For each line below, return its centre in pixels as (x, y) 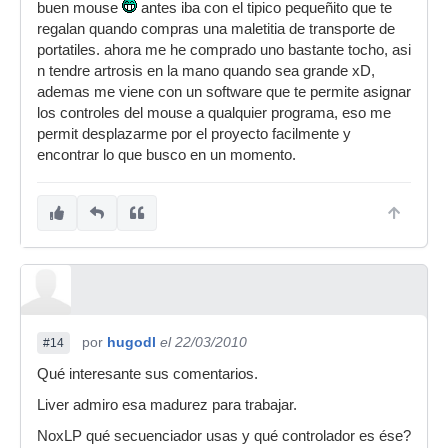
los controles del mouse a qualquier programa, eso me (214, 113)
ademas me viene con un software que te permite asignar (224, 92)
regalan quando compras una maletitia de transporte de (216, 29)
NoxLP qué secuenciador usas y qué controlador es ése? (224, 436)
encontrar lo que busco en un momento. (166, 155)
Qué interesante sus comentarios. (147, 374)
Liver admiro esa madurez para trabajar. (167, 405)
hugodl (131, 342)
